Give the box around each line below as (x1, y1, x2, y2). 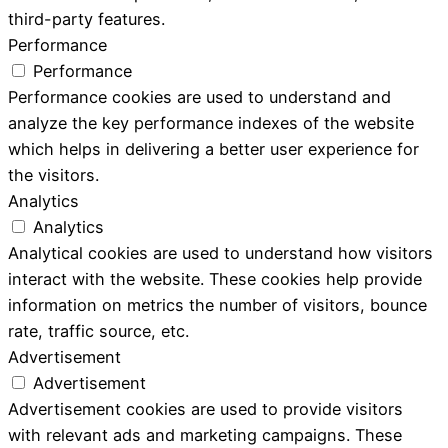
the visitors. (8, 164, 99, 185)
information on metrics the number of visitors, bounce (8, 294, 427, 315)
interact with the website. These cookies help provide (8, 268, 422, 289)
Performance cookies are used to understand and (8, 86, 391, 107)
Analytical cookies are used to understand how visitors (8, 242, 433, 263)
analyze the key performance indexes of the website (8, 112, 414, 133)
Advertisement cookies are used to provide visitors (8, 398, 403, 419)
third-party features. (8, 8, 165, 29)
